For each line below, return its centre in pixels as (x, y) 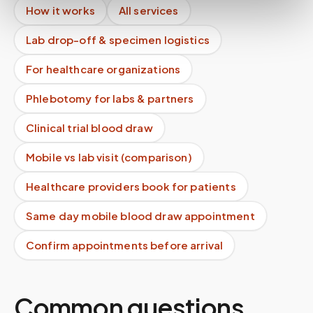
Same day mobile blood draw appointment (140, 216)
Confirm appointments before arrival (125, 245)
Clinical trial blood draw (89, 128)
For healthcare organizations (103, 69)
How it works (60, 10)
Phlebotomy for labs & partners (110, 98)
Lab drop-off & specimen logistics (118, 39)
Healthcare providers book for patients (131, 186)
